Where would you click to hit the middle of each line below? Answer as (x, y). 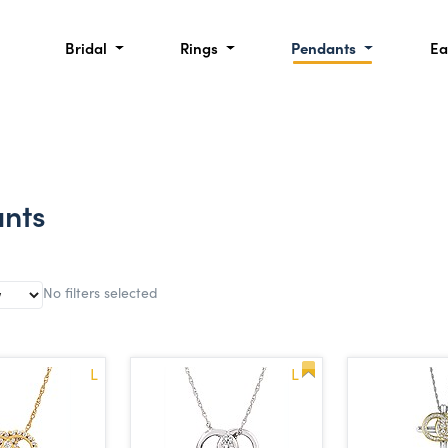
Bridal (87, 47)
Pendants (326, 47)
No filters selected (100, 291)
